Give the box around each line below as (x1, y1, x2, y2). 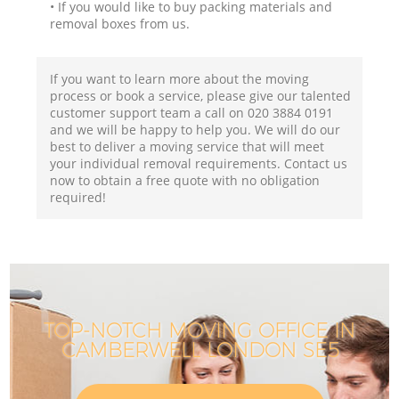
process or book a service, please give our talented (50, 86, 352, 104)
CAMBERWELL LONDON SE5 (61, 338, 338, 363)
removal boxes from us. (50, 14, 191, 32)
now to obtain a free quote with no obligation (50, 171, 321, 189)
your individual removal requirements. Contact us (50, 154, 348, 172)
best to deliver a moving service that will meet (50, 137, 325, 155)
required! (50, 188, 107, 206)
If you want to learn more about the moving (50, 69, 310, 87)
